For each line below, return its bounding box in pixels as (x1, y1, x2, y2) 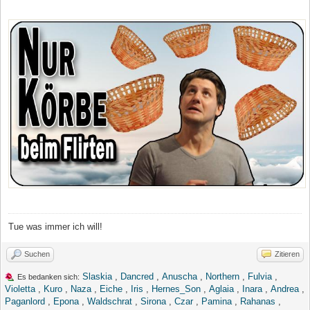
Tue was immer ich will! (8, 221, 102, 232)
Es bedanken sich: (17, 273, 80, 282)
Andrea (271, 284, 299, 295)
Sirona (140, 296, 166, 307)
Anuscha (162, 271, 197, 282)
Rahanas (240, 296, 275, 307)
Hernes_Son (152, 284, 201, 295)
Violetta (5, 284, 35, 295)
